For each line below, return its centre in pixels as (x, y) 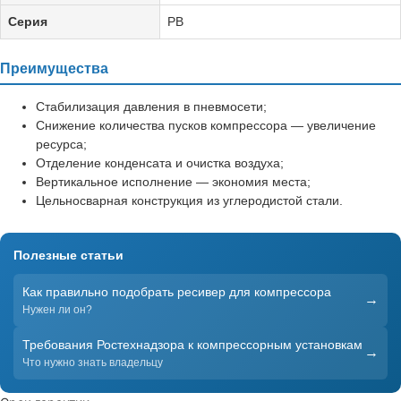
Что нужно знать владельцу (93, 362)
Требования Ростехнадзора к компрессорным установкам (192, 344)
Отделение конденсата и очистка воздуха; (160, 162)
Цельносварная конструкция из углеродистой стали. (189, 200)
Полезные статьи (68, 255)
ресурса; (61, 144)
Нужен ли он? (57, 309)
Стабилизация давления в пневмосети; (151, 106)
